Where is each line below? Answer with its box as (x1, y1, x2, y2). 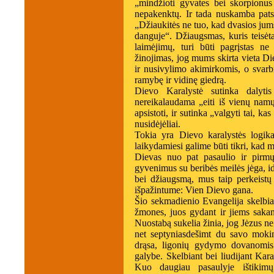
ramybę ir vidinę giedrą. (135, 75, 226, 85)
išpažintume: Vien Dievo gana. (135, 185, 256, 195)
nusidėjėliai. (135, 119, 180, 129)
